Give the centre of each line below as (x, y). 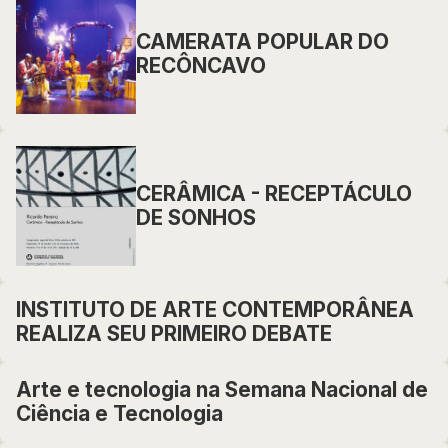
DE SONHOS (196, 217)
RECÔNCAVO (201, 65)
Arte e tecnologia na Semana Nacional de (222, 389)
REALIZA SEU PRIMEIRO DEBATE (174, 333)
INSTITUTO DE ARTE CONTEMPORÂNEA (215, 309)
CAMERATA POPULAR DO (262, 41)
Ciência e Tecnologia (119, 413)
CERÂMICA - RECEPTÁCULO (274, 193)
